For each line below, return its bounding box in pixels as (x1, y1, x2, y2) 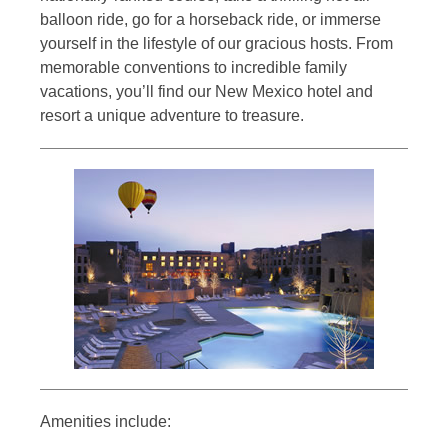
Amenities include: (40, 412, 171, 430)
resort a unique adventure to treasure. (40, 106, 304, 124)
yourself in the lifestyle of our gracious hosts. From (40, 34, 393, 52)
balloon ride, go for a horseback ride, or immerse (40, 10, 381, 28)
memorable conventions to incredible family (40, 58, 347, 76)
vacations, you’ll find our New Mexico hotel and (40, 82, 373, 100)
